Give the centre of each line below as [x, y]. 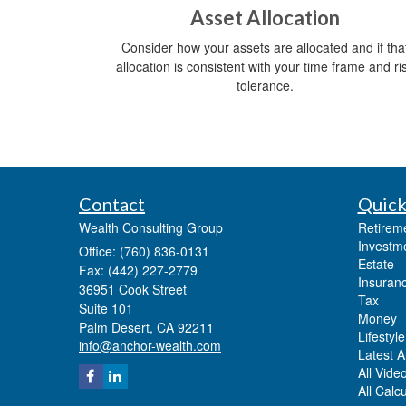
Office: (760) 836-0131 [144, 251]
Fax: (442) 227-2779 [138, 271]
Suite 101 [106, 309]
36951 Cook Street [133, 290]
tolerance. [265, 85]
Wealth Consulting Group [151, 228]
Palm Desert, [116, 328]
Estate [376, 264]
